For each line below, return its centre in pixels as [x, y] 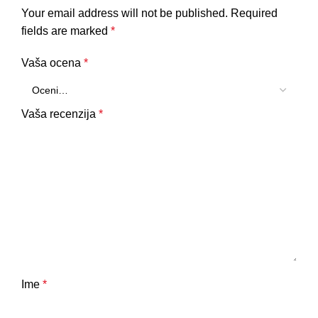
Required [254, 13]
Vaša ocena [53, 63]
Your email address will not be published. [125, 13]
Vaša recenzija [60, 114]
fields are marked [66, 31]
